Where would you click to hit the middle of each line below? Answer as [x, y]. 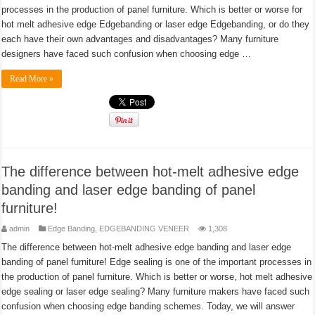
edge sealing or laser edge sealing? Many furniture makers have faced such [156, 291]
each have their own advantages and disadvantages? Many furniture [140, 39]
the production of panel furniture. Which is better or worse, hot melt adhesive [157, 277]
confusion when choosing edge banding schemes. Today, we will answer [148, 306]
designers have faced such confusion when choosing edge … [127, 54]
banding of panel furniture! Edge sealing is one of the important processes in [157, 262]
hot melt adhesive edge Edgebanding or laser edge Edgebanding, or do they [156, 24]
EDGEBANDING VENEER [144, 229]
